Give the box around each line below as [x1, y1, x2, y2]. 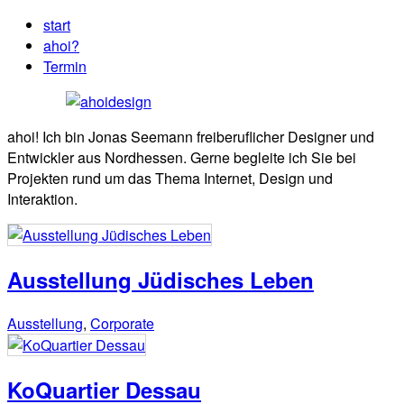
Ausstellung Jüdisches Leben [7, 263, 314, 295]
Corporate [90, 312, 154, 334]
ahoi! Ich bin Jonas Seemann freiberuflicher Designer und [7, 126, 374, 147]
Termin [43, 56, 87, 77]
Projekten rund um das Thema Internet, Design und [7, 168, 333, 188]
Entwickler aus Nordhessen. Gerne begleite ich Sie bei [7, 147, 356, 168]
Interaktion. [7, 188, 78, 209]
